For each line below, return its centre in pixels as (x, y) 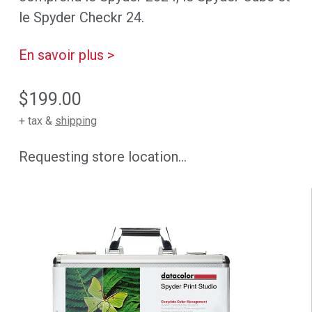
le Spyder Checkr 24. (81, 18)
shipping (76, 121)
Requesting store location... (102, 157)
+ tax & (37, 121)
